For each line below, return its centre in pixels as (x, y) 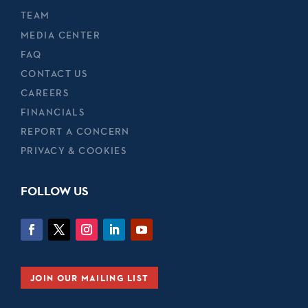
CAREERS (45, 93)
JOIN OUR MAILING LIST (90, 277)
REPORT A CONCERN (75, 132)
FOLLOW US (55, 191)
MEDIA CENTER (61, 35)
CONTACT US (54, 73)
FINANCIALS (53, 112)
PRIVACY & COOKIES (74, 151)
